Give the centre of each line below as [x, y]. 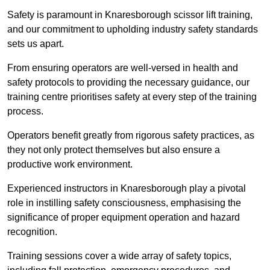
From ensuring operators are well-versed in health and [123, 68]
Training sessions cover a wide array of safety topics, [119, 256]
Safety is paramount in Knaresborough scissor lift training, [130, 15]
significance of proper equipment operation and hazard [124, 218]
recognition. [32, 232]
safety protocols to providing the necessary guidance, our [128, 83]
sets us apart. [36, 44]
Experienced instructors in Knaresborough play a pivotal [127, 189]
